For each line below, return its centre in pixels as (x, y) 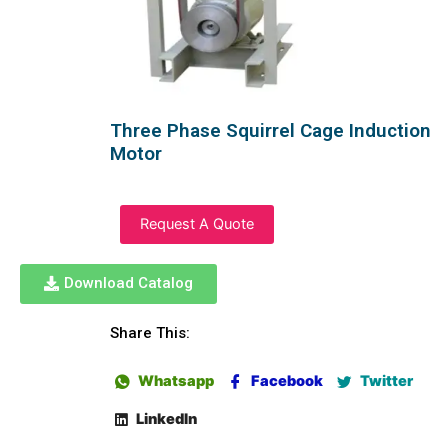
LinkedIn (165, 419)
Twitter (385, 381)
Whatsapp (174, 381)
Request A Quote (197, 224)
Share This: (150, 333)
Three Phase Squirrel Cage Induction (270, 131)
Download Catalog (128, 283)
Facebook (285, 381)
